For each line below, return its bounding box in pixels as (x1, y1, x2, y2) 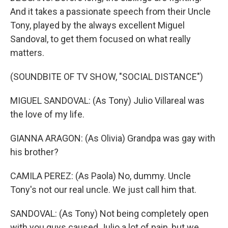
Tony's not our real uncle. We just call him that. (10, 184, 196, 195)
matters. (10, 47, 44, 58)
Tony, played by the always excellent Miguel (10, 19, 185, 31)
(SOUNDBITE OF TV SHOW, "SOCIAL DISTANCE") (10, 71, 203, 82)
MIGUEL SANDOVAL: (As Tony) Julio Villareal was (10, 95, 205, 106)
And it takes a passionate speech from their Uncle (10, 6, 211, 17)
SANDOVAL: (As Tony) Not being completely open (10, 208, 209, 219)
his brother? (10, 146, 59, 157)
